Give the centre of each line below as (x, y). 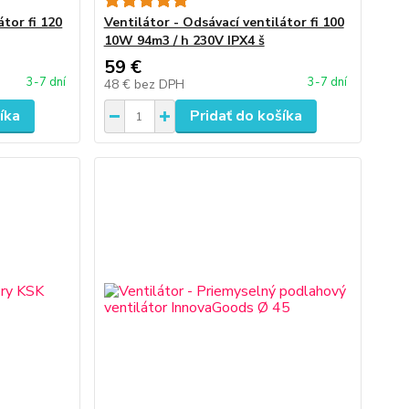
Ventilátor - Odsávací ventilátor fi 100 (224, 22)
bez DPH (159, 84)
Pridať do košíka (246, 116)
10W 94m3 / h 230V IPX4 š (184, 41)
